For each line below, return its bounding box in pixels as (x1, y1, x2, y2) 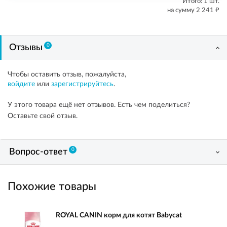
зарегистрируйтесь (51, 81, 113, 88)
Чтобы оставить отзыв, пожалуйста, (8, 71, 126, 78)
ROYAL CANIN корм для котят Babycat (56, 212, 182, 219)
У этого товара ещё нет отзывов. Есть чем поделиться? (8, 101, 190, 108)
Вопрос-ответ (9, 147, 67, 157)
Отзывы (9, 43, 43, 52)
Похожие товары (8, 181, 96, 192)
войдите (8, 81, 35, 88)
